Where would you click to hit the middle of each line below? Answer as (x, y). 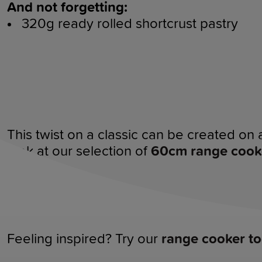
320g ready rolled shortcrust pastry (130, 24)
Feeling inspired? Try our (84, 239)
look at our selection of (79, 151)
